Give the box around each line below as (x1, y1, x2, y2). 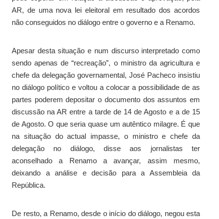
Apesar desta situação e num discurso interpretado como (12, 46, 200, 55)
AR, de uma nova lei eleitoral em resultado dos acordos (12, 5, 200, 14)
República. (12, 180, 45, 189)
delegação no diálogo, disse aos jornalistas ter (12, 144, 200, 153)
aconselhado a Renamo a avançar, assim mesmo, (12, 156, 200, 165)
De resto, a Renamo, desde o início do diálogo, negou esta (12, 209, 200, 218)
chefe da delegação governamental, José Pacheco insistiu (12, 70, 200, 79)
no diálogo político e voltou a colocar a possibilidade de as (12, 83, 200, 91)
